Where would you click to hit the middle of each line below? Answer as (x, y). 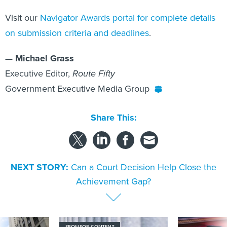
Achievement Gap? (113, 181)
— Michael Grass (40, 58)
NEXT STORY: (40, 167)
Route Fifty (94, 73)
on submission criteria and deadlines (77, 33)
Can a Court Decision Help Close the (144, 167)
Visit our (23, 17)
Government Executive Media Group (77, 88)
